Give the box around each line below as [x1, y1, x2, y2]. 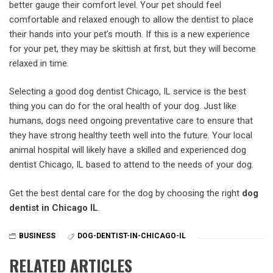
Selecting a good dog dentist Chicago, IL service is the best [9, 86, 246, 97]
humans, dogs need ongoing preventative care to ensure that [9, 115, 253, 126]
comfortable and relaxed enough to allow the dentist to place [9, 13, 253, 25]
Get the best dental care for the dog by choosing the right [9, 187, 242, 199]
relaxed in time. [9, 57, 69, 69]
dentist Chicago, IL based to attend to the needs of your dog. [9, 159, 253, 170]
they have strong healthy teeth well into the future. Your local [9, 130, 252, 141]
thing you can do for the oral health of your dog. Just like [9, 101, 236, 112]
